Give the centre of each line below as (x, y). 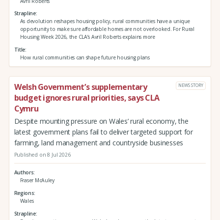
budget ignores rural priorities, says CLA (87, 97)
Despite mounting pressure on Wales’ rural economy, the (101, 121)
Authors (24, 173)
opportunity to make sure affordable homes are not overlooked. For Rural (107, 29)
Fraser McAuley (37, 180)
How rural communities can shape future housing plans (85, 58)
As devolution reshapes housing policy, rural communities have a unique (105, 21)
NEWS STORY (191, 85)
